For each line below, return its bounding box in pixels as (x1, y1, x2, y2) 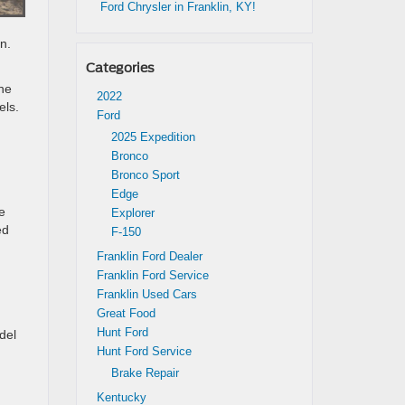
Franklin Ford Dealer (96, 250, 202, 263)
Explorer (110, 206, 155, 220)
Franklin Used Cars (96, 287, 197, 301)
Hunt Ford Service (96, 344, 192, 358)
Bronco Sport (110, 168, 180, 182)
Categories (85, 61, 155, 75)
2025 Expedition (110, 130, 195, 144)
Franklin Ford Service (96, 268, 209, 282)
